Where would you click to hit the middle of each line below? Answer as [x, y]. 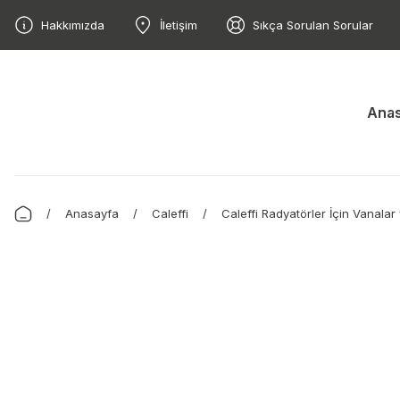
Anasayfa [92, 213]
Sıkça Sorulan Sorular [313, 25]
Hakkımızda [73, 25]
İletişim [179, 25]
